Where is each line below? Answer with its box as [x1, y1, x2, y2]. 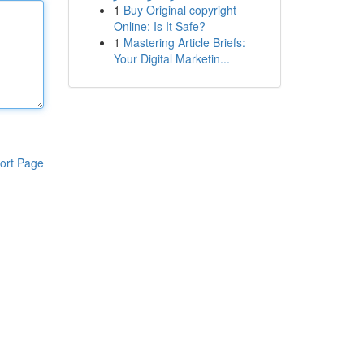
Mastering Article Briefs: [123, 34, 245, 50]
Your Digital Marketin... [113, 50, 230, 67]
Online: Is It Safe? [113, 18, 206, 34]
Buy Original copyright [123, 2, 236, 18]
